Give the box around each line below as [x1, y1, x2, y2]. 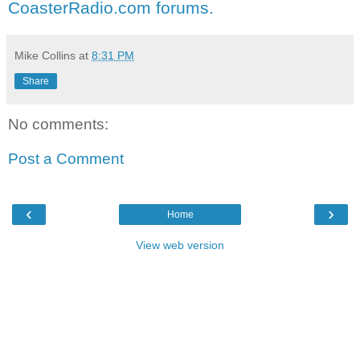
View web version [136, 238, 224, 252]
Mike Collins [14, 48, 76, 62]
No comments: [8, 115, 108, 133]
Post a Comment [8, 150, 124, 168]
